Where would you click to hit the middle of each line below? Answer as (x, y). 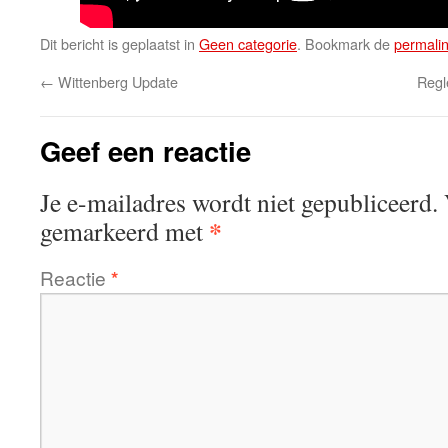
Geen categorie (248, 43)
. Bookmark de (345, 43)
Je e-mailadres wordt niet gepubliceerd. (239, 202)
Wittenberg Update (116, 81)
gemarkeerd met (124, 231)
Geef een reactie (145, 150)
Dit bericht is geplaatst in (119, 43)
